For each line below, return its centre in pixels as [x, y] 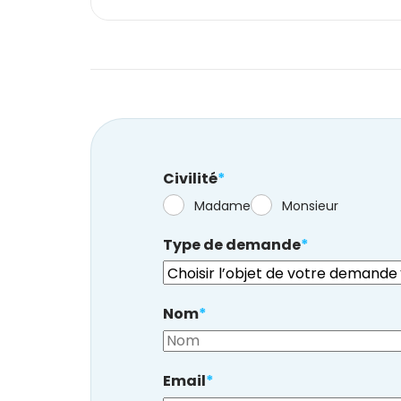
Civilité [190, 178]
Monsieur [310, 205]
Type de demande [231, 244]
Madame [222, 205]
